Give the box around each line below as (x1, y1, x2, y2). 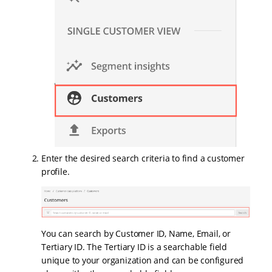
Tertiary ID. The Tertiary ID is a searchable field (41, 240, 227, 253)
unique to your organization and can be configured (41, 254, 244, 266)
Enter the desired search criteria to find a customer (41, 152, 245, 165)
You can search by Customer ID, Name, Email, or (41, 227, 231, 239)
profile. (41, 166, 70, 178)
